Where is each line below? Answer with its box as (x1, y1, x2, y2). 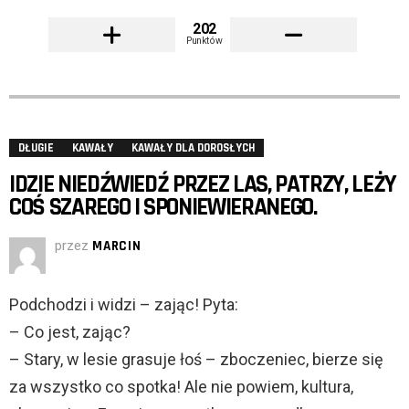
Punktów (186, 35, 223, 47)
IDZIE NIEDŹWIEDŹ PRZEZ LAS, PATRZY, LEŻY (9, 169, 396, 201)
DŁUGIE (18, 141, 54, 156)
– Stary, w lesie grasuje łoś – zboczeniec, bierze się (9, 350, 383, 370)
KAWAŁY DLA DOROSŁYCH (131, 141, 255, 156)
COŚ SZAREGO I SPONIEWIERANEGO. (9, 192, 317, 224)
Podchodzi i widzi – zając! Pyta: (9, 295, 238, 315)
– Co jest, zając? (9, 322, 131, 342)
